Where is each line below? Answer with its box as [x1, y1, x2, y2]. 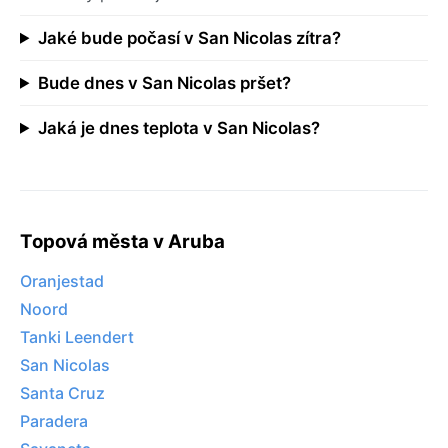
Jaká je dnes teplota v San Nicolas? [37, 117, 320, 138]
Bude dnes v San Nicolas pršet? [37, 72, 291, 93]
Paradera [20, 411, 88, 432]
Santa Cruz [20, 383, 105, 404]
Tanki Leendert [20, 327, 134, 348]
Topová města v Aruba [20, 229, 225, 253]
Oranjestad [20, 271, 104, 292]
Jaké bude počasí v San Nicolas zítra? [37, 27, 341, 48]
